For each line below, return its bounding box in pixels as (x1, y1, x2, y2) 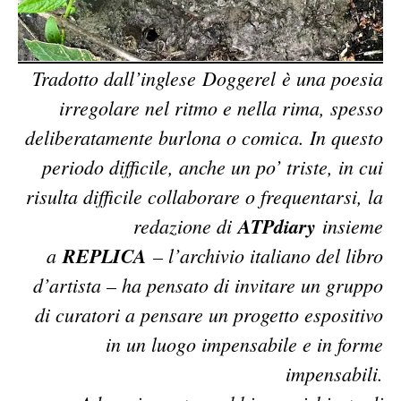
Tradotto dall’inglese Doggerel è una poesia (32, 64, 383, 91)
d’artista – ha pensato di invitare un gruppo (33, 270, 383, 298)
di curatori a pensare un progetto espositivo (35, 300, 383, 328)
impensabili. (286, 359, 383, 387)
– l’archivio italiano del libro (147, 241, 383, 269)
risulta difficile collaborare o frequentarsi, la (26, 182, 383, 209)
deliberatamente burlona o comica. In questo (25, 123, 383, 150)
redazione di (133, 211, 238, 239)
